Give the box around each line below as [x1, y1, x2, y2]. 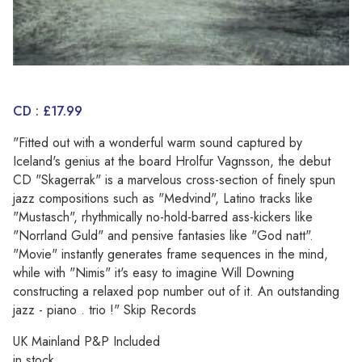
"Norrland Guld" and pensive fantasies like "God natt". [13, 226, 314, 246]
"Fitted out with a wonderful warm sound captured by [13, 133, 302, 153]
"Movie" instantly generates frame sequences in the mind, [13, 245, 328, 264]
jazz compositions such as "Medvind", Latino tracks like [13, 189, 313, 208]
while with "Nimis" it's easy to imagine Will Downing [13, 263, 294, 283]
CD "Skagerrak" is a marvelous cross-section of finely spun [13, 170, 335, 190]
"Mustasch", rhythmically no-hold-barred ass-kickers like [13, 208, 313, 227]
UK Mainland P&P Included [13, 332, 160, 351]
